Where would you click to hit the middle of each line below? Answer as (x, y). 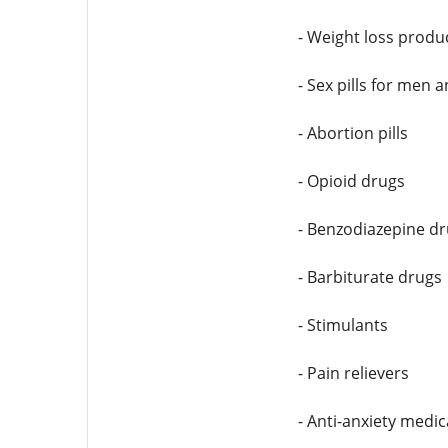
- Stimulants (342, 325)
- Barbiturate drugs (369, 277)
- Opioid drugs (351, 181)
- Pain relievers (353, 373)
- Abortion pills (352, 133)
